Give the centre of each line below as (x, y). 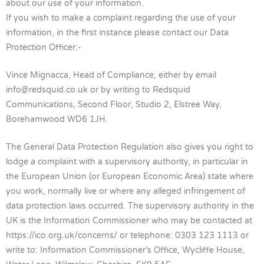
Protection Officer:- (44, 48)
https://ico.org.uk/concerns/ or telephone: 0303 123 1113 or (127, 236)
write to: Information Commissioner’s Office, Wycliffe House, (125, 250)
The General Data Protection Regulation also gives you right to (130, 147)
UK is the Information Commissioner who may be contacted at (129, 221)
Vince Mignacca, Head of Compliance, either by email (111, 75)
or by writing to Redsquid (139, 90)
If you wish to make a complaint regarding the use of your (121, 18)
